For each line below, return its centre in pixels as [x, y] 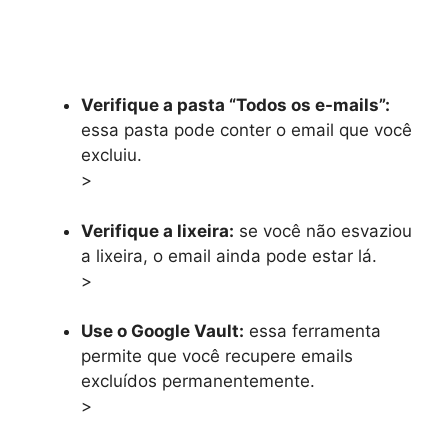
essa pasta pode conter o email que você [246, 130]
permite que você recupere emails [217, 356]
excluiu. [111, 155]
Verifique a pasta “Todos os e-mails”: [235, 105]
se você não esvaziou [323, 230]
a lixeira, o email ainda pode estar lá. [229, 255]
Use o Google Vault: [162, 331]
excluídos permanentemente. [198, 381]
